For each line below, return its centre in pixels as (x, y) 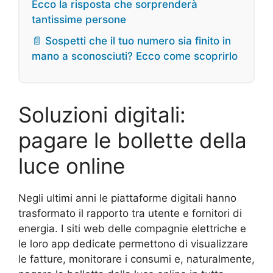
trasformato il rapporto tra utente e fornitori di (130, 214)
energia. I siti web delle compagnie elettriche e (132, 229)
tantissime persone (79, 20)
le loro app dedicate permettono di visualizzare (133, 244)
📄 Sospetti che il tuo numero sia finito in (131, 41)
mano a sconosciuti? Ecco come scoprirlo (135, 56)
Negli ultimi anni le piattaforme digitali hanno (127, 198)
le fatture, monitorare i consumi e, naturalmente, (136, 259)
